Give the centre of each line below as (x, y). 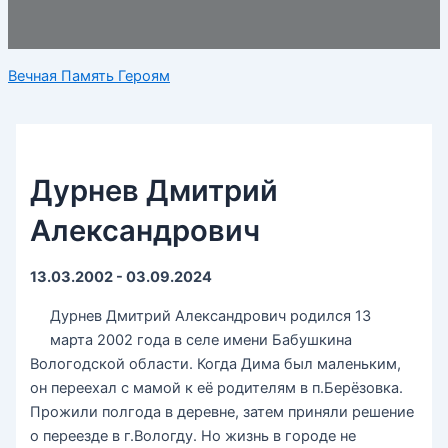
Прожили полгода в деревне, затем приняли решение (222, 411)
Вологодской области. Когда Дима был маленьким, (216, 363)
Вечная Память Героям (89, 75)
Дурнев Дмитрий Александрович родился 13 (211, 315)
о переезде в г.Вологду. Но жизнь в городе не (193, 435)
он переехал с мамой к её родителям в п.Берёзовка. (217, 387)
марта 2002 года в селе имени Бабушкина (201, 339)
